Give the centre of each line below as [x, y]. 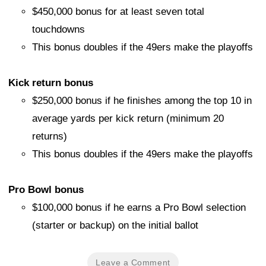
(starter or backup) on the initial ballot [115, 226]
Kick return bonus [51, 83]
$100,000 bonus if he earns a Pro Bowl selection [139, 208]
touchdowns [58, 30]
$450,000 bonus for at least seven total [118, 12]
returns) [50, 137]
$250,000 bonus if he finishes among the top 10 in [142, 101]
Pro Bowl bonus [46, 190]
